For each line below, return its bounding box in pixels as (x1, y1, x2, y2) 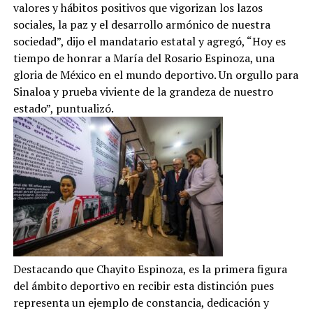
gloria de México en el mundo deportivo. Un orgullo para (13, 67, 298, 83)
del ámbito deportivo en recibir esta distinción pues (13, 278, 274, 294)
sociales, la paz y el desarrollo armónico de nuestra (13, 17, 270, 33)
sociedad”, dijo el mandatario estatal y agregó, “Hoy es (13, 34, 286, 50)
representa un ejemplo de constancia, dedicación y (13, 295, 269, 311)
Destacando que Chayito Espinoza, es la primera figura (13, 261, 287, 277)
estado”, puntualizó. (13, 101, 114, 117)
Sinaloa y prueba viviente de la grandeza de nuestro (13, 84, 273, 100)
